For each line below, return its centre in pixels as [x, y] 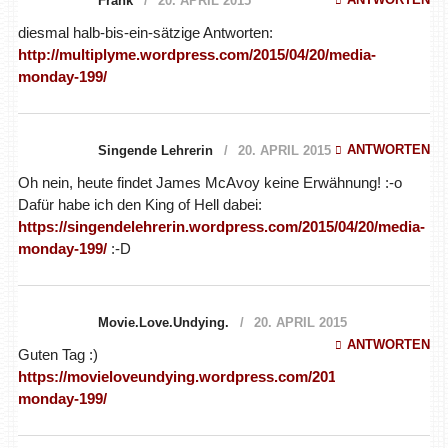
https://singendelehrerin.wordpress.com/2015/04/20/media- [221, 226]
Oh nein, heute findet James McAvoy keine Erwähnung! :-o [209, 182]
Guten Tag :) [57, 354]
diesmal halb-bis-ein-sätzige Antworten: [145, 32]
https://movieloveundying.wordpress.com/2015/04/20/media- [226, 376]
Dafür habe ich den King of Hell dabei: [139, 204]
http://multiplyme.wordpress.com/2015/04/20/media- [196, 54]
